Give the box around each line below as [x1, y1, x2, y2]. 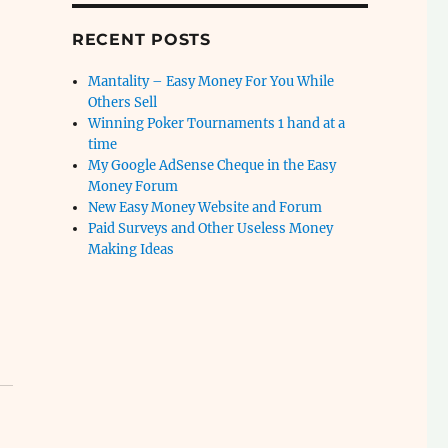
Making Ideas [88, 241, 175, 258]
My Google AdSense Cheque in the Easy [88, 157, 337, 174]
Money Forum [88, 178, 179, 195]
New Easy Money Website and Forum [88, 199, 323, 216]
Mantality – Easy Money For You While [88, 73, 335, 90]
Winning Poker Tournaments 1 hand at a [88, 115, 346, 132]
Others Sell [88, 94, 158, 111]
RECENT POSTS [71, 30, 211, 49]
